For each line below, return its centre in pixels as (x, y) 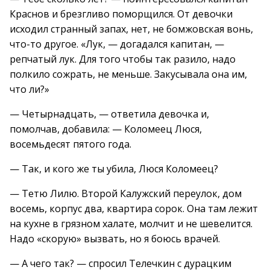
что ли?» (30, 89)
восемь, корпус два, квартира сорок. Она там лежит (134, 209)
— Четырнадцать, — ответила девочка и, (109, 114)
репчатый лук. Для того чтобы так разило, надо (123, 59)
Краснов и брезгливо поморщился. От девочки (121, 14)
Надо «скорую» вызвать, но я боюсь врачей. (115, 239)
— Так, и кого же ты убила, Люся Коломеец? (114, 169)
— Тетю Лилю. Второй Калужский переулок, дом (126, 193)
